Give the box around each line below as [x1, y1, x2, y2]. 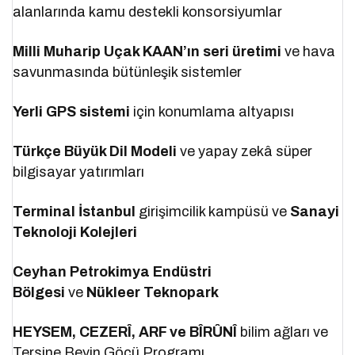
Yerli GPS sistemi [13, 103, 131, 120]
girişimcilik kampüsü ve [136, 203, 291, 219]
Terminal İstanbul [13, 203, 136, 219]
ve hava [281, 43, 336, 59]
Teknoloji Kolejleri [13, 223, 138, 240]
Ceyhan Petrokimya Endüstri [13, 263, 212, 280]
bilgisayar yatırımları [13, 163, 145, 180]
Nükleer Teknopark [86, 284, 219, 300]
